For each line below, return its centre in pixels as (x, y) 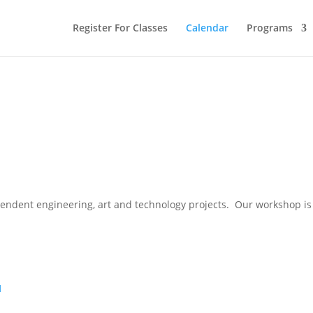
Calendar (207, 28)
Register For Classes (120, 28)
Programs (269, 28)
